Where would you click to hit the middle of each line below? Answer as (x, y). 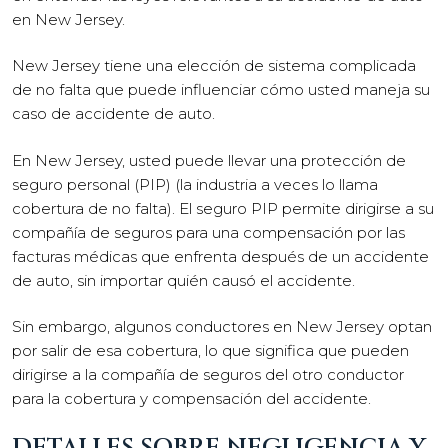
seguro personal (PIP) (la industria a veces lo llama (195, 184)
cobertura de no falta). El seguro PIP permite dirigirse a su (223, 208)
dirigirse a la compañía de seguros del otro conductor (208, 374)
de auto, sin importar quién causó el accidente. (183, 280)
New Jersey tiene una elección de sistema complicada (214, 65)
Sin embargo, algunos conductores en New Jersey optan (222, 326)
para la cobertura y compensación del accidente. (191, 398)
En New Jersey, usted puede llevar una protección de (209, 160)
